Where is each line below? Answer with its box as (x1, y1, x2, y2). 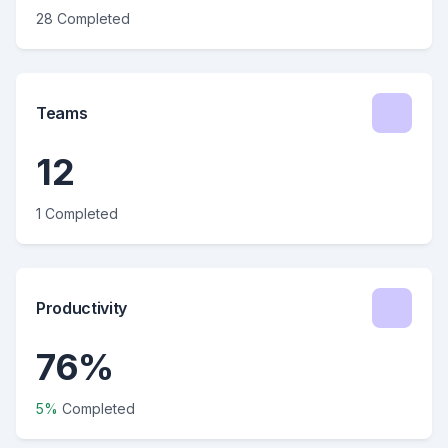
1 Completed (36, 205, 118, 222)
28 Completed (36, 10, 130, 27)
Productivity (36, 298, 128, 318)
